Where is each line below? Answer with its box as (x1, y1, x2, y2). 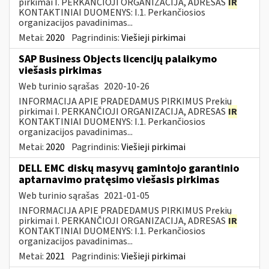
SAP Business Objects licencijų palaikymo (19, 51, 217, 67)
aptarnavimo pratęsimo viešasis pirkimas (19, 172, 219, 187)
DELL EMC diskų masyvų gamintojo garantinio (19, 160, 239, 176)
